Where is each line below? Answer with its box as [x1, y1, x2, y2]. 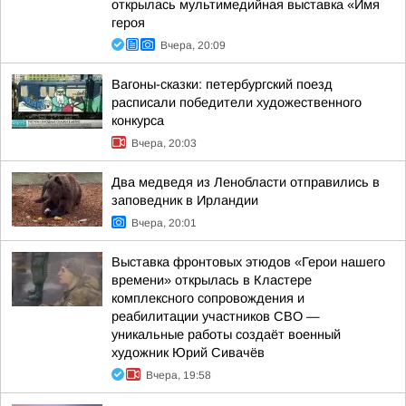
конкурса [111, 113, 164, 128]
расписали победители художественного [111, 95, 362, 110]
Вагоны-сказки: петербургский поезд [111, 77, 333, 92]
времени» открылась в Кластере [111, 273, 312, 287]
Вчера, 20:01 [131, 217, 197, 229]
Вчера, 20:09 [160, 39, 226, 52]
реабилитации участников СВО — [111, 309, 320, 324]
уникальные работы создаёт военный [111, 327, 341, 342]
